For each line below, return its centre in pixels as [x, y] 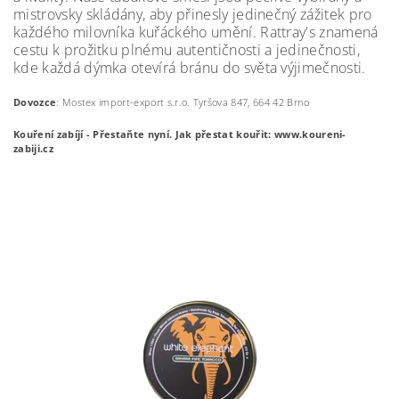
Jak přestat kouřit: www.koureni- [261, 135]
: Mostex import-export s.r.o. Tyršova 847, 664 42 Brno [183, 103]
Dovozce [35, 103]
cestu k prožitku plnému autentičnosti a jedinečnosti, [187, 50]
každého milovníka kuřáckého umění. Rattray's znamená [196, 33]
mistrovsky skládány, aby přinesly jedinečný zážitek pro [193, 15]
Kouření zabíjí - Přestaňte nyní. [94, 135]
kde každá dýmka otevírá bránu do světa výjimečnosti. [190, 68]
